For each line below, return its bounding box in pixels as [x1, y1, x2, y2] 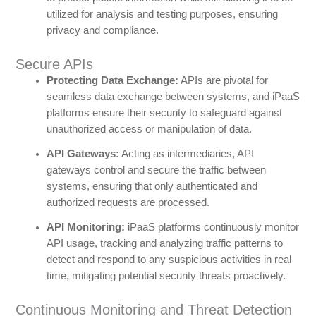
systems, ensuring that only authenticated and [46, 181, 257, 193]
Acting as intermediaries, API [119, 148, 254, 160]
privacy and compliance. [46, 25, 159, 37]
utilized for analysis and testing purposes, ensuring [46, 8, 278, 20]
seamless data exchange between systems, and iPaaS [46, 91, 300, 103]
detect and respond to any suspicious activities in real [46, 254, 291, 266]
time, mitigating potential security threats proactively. [46, 270, 286, 282]
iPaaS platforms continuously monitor [124, 221, 299, 233]
